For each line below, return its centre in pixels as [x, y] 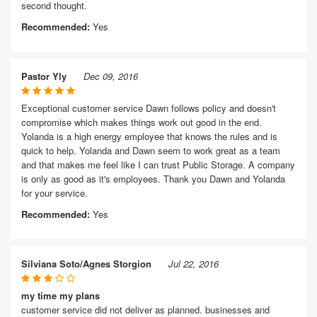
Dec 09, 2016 [111, 76]
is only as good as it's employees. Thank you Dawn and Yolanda [153, 179]
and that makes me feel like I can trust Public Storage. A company [158, 165]
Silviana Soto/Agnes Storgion [86, 264]
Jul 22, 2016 [194, 264]
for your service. [54, 193]
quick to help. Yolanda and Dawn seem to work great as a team [151, 150]
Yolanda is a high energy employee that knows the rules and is [149, 136]
